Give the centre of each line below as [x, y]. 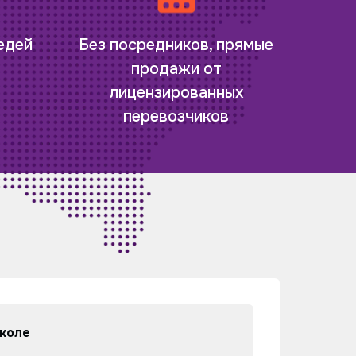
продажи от [176, 69]
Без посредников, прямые [176, 45]
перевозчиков [176, 117]
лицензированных [176, 93]
